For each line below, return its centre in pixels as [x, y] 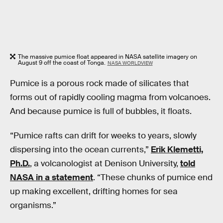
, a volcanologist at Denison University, [105, 164]
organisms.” [33, 206]
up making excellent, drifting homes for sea [94, 192]
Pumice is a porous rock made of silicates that [100, 83]
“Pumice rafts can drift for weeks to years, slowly [103, 136]
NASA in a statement [52, 178]
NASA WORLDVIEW [130, 63]
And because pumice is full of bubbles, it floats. [101, 111]
